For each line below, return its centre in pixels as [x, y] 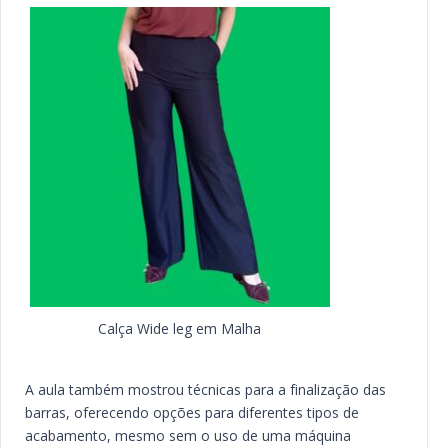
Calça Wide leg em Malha [179, 328]
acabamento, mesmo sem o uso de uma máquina [187, 435]
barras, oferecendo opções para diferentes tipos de [191, 412]
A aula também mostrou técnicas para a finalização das [205, 389]
